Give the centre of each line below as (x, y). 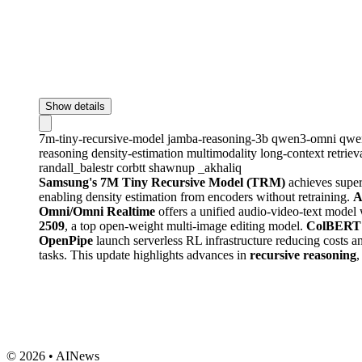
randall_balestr (78, 167)
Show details (75, 106)
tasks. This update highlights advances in (144, 255)
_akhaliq (220, 167)
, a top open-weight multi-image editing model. (185, 225)
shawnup (173, 167)
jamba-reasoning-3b (219, 138)
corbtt (133, 167)
